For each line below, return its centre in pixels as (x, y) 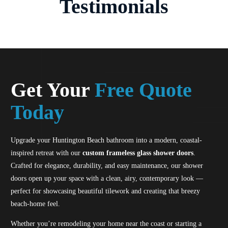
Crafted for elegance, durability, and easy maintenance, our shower (107, 165)
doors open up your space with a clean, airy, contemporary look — (107, 178)
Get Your (50, 90)
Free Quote (143, 90)
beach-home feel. (35, 204)
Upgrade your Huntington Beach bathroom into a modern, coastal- (106, 140)
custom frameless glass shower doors (138, 153)
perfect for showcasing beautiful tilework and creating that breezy (105, 191)
